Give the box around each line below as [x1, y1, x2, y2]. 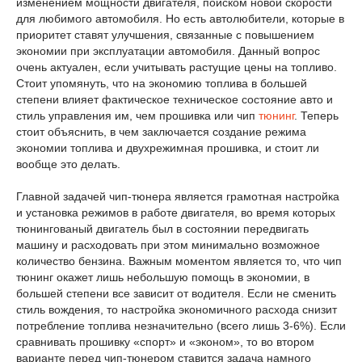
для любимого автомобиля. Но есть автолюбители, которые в [16, 12, 344, 25]
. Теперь [294, 109, 339, 122]
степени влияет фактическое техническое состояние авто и [16, 93, 333, 106]
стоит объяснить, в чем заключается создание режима [16, 125, 306, 138]
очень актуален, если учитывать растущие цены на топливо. [16, 61, 337, 74]
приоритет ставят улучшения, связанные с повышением [16, 28, 314, 41]
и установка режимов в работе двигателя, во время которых [16, 206, 335, 219]
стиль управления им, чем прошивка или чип [16, 109, 259, 122]
